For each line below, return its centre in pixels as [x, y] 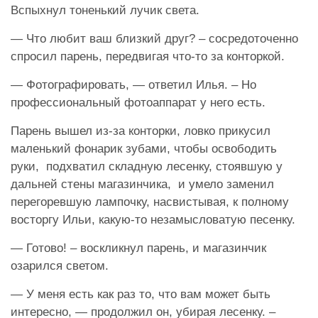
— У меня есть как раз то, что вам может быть [141, 294]
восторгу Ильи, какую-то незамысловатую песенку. [153, 219]
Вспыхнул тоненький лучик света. [105, 10]
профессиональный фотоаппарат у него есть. [138, 102]
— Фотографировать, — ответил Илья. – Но [133, 84]
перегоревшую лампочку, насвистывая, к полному [150, 202]
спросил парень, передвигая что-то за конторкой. [148, 56]
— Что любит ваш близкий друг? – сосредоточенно [154, 38]
